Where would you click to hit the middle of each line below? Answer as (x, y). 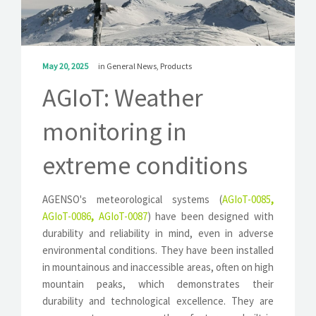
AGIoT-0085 (247, 199)
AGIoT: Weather (123, 97)
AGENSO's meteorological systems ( (132, 199)
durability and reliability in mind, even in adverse (158, 233)
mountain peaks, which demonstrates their (158, 284)
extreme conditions (145, 165)
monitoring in (115, 131)
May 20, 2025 (66, 66)
